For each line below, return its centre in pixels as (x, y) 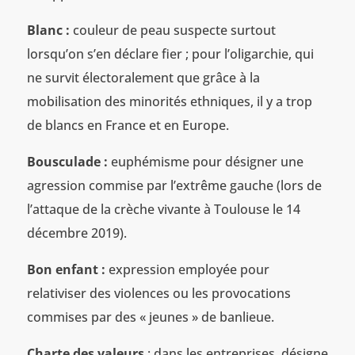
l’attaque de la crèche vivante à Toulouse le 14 (163, 209)
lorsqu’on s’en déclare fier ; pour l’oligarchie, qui (170, 53)
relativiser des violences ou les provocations (158, 293)
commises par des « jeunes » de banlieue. (150, 317)
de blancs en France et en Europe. (128, 125)
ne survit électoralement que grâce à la (143, 77)
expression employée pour (187, 269)
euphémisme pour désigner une (207, 161)
